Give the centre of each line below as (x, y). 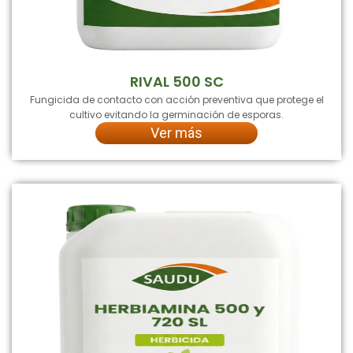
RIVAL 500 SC (176, 81)
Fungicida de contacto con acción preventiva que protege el (176, 99)
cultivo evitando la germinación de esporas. (176, 114)
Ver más (176, 132)
